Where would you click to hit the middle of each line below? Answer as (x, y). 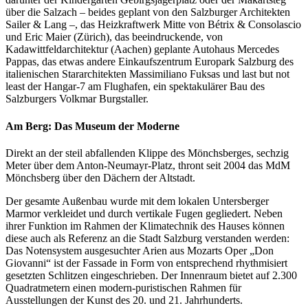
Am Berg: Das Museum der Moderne (92, 126)
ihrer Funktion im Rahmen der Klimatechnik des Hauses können (145, 225)
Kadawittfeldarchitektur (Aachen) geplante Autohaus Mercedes (142, 49)
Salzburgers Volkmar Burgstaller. (77, 99)
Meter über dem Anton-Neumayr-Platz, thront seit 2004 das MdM (148, 165)
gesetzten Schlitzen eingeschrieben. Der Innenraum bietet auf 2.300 (151, 275)
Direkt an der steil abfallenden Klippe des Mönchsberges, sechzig (147, 153)
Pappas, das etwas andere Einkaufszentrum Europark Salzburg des (150, 62)
